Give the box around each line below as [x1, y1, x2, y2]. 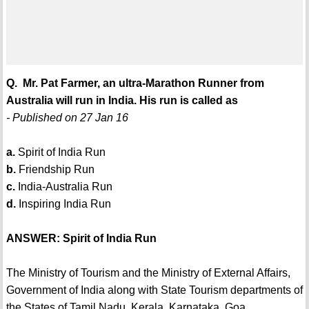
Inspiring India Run [15, 198, 111, 210]
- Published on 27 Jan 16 [6, 112, 128, 124]
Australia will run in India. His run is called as [6, 94, 238, 107]
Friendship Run [15, 163, 94, 176]
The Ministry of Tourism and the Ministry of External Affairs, [6, 267, 290, 279]
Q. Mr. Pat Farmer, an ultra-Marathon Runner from [6, 77, 264, 90]
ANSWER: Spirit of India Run [6, 232, 157, 245]
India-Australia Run [14, 181, 112, 193]
